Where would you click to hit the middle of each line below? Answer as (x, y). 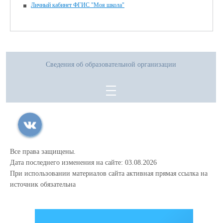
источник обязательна (43, 184)
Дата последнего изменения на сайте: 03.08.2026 (83, 163)
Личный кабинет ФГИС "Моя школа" (78, 5)
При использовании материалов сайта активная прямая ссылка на (109, 173)
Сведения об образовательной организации (111, 64)
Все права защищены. (43, 152)
